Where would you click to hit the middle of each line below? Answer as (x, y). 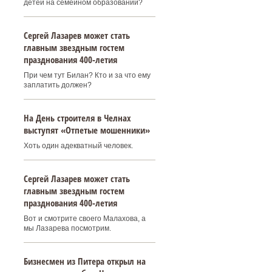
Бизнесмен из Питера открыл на (84, 261)
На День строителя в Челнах (77, 118)
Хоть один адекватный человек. (78, 146)
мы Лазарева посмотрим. (67, 228)
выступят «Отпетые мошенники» (87, 130)
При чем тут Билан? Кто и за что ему (87, 75)
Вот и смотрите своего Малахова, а (84, 219)
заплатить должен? (57, 85)
